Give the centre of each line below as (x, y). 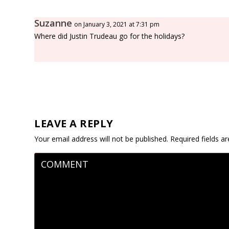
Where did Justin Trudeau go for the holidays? (110, 36)
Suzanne (53, 23)
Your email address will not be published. (101, 139)
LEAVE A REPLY (74, 124)
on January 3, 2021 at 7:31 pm (117, 25)
